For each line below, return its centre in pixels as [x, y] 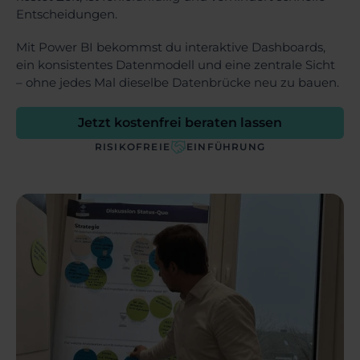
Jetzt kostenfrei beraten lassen [180, 122]
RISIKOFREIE [133, 146]
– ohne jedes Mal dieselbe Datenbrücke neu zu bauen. [178, 82]
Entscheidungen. [67, 14]
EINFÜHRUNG [226, 146]
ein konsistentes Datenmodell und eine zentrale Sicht [176, 64]
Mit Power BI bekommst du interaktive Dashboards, [171, 47]
